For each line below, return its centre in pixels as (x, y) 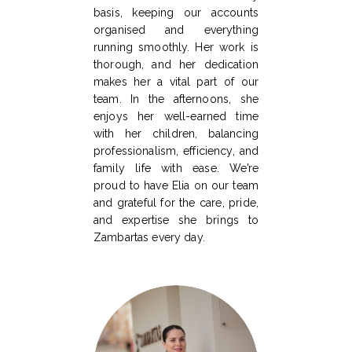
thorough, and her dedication (176, 65)
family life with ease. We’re (176, 169)
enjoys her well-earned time (176, 117)
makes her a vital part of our (176, 82)
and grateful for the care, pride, (176, 203)
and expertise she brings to (176, 220)
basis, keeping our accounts (176, 13)
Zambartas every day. (149, 238)
